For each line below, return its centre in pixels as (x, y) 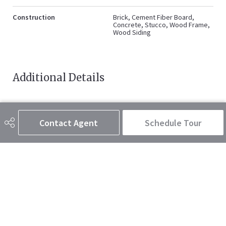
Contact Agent (69, 123)
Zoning (24, 106)
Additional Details (59, 77)
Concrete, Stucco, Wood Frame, (161, 24)
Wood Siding (132, 32)
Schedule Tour (173, 123)
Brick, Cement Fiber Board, (154, 17)
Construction (34, 17)
